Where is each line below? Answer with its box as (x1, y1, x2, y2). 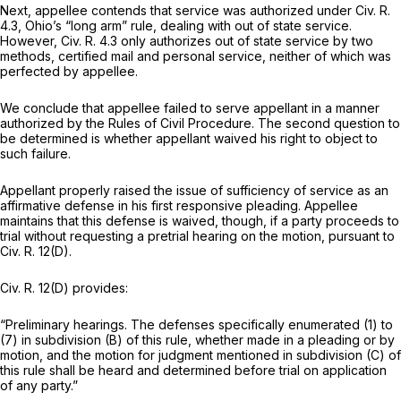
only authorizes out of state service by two (117, 33, 373, 49)
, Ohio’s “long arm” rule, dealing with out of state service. (18, 18, 352, 34)
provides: (69, 280, 128, 296)
